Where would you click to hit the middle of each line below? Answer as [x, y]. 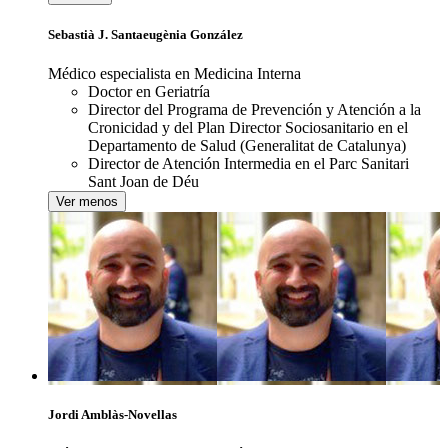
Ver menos [87, 202]
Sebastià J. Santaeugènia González [145, 34]
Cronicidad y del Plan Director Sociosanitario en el [248, 128]
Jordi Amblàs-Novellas [112, 415]
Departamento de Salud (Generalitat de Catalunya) [247, 146]
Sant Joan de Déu [143, 182]
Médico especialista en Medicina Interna [174, 74]
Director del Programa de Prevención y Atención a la [254, 110]
